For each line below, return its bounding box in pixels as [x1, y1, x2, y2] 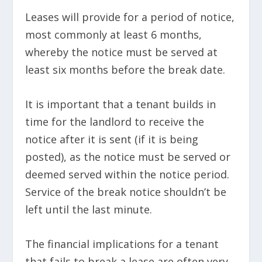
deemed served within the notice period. [25, 167, 232, 181]
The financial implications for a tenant [25, 236, 219, 251]
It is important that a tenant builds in [25, 96, 216, 111]
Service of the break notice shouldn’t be [25, 184, 226, 199]
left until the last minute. [25, 202, 152, 216]
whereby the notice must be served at [25, 45, 218, 60]
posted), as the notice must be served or [25, 149, 230, 164]
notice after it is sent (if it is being [25, 132, 198, 146]
